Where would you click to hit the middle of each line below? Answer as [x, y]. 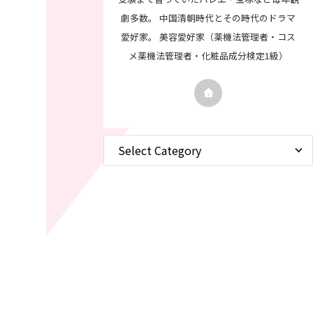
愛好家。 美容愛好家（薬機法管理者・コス [208, 36]
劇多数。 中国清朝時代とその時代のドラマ [208, 17]
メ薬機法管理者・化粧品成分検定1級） [208, 55]
